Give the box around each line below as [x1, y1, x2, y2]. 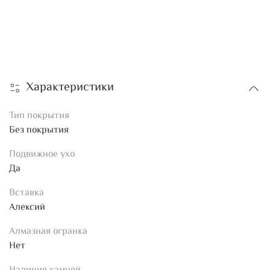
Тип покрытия [9, 108, 69, 124]
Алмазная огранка [9, 224, 87, 240]
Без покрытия [9, 123, 69, 139]
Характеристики [26, 78, 114, 98]
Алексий [9, 200, 45, 216]
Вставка [9, 186, 44, 201]
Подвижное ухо [9, 147, 75, 163]
